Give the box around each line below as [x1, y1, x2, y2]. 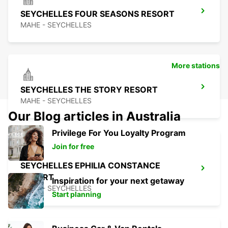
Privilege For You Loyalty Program [52, 128, 186, 138]
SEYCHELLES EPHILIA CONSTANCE [20, 160, 160, 171]
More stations [172, 61, 220, 70]
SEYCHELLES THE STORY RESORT [20, 84, 158, 95]
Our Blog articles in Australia [8, 109, 181, 124]
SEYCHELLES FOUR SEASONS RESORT [20, 9, 175, 19]
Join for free [52, 142, 94, 151]
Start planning [52, 190, 101, 199]
